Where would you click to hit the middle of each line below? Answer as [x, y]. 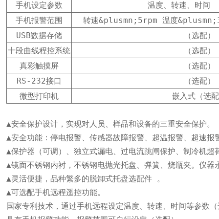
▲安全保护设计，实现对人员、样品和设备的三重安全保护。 [111, 124]
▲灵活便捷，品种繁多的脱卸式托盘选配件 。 [86, 179]
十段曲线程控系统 [39, 51]
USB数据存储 [39, 36]
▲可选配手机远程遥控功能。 [56, 193]
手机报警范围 [39, 21]
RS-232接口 [39, 81]
